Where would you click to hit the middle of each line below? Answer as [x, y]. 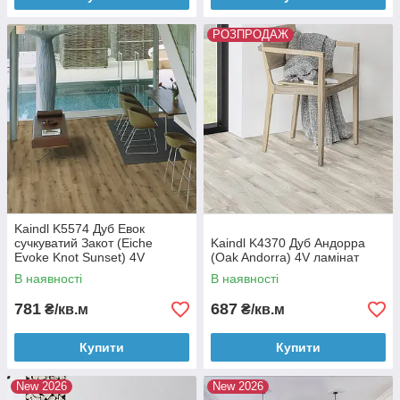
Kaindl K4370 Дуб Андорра [288, 243]
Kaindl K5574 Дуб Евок [79, 229]
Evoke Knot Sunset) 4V [79, 257]
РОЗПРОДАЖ [250, 34]
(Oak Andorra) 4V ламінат [285, 257]
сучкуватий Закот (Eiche [83, 243]
